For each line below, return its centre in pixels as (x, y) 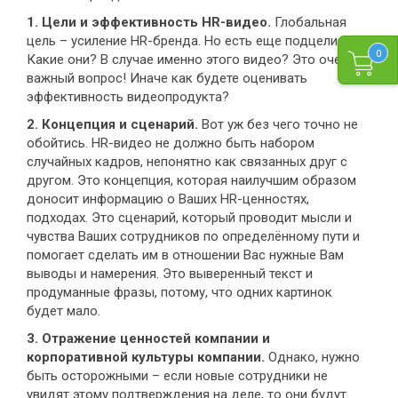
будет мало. (64, 311)
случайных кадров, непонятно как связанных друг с (187, 162)
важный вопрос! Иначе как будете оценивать (167, 79)
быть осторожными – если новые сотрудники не (177, 376)
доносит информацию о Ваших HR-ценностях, (168, 199)
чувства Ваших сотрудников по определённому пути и (193, 237)
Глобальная (309, 23)
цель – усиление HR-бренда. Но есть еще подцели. (183, 41)
